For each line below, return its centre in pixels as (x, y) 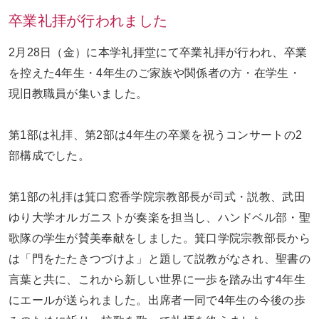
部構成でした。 (49, 156)
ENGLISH (236, 41)
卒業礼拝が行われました (88, 21)
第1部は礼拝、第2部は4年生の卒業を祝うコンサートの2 (155, 135)
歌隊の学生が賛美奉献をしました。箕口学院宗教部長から (159, 239)
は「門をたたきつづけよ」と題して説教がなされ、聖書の (159, 259)
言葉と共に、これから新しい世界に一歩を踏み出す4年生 (157, 280)
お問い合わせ (83, 41)
